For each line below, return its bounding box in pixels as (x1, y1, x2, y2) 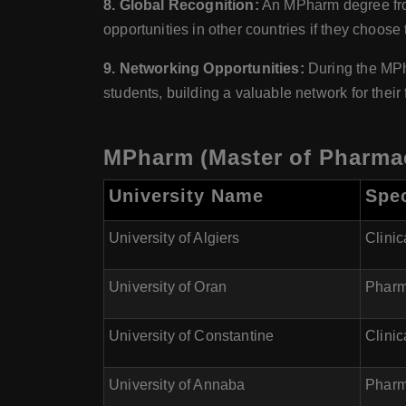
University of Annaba (109, 377, 246, 392)
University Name (109, 186, 264, 206)
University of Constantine (109, 328, 275, 343)
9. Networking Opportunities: (103, 61, 304, 76)
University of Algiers (109, 230, 240, 246)
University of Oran (109, 279, 227, 295)
